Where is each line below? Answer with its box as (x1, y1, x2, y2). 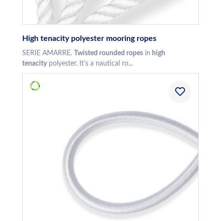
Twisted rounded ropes (74, 50, 143, 57)
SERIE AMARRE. (22, 50, 74, 57)
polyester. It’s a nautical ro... (47, 60, 133, 68)
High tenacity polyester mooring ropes (22, 35, 156, 43)
